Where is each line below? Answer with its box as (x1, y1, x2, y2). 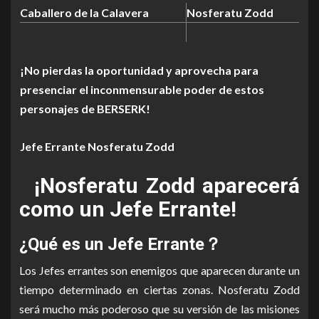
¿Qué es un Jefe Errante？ (19, 234, 221, 254)
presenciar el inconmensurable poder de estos (20, 83, 264, 96)
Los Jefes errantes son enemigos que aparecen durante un (19, 263, 300, 277)
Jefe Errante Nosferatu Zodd (20, 140, 174, 153)
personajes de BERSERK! (20, 102, 150, 115)
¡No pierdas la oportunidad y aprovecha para (20, 63, 258, 77)
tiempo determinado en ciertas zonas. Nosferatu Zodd (19, 283, 300, 296)
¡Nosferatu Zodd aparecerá (19, 173, 300, 198)
